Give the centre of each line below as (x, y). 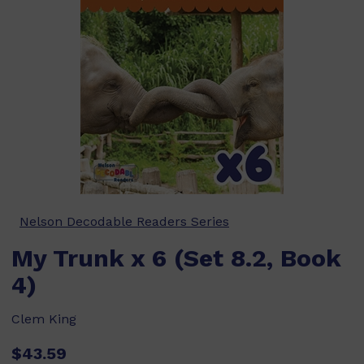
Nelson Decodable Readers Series (124, 221)
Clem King (44, 319)
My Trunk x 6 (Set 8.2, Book (176, 258)
